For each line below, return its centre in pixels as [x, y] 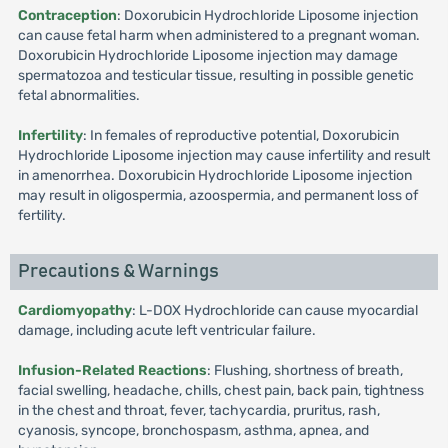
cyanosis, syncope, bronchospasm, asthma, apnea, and [193, 430]
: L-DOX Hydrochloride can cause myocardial [274, 310]
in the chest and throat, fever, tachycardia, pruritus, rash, [198, 410]
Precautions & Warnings [118, 271]
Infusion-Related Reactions [112, 370]
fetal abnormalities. [78, 95]
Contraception [67, 15]
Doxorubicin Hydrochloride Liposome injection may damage [207, 55]
